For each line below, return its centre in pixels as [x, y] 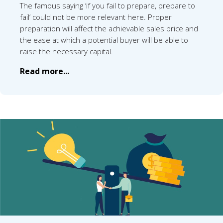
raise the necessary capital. [66, 51]
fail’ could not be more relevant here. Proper [96, 17]
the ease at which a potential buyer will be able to [104, 40]
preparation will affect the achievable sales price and [109, 28]
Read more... [45, 71]
